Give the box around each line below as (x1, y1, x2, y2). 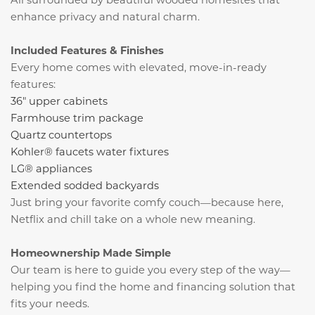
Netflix (11, 212, 44, 226)
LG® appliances (11, 162, 92, 175)
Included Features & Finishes (11, 43, 164, 57)
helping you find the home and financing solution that (11, 280, 295, 293)
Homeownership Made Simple (11, 245, 171, 259)
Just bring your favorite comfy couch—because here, (11, 195, 283, 209)
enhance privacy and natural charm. (11, 10, 200, 23)
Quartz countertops (11, 128, 112, 141)
